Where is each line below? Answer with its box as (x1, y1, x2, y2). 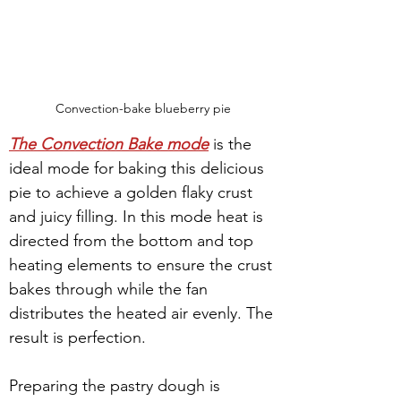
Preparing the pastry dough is (9, 376, 225, 396)
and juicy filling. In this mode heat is (9, 207, 268, 226)
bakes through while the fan (9, 279, 212, 299)
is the (209, 134, 256, 154)
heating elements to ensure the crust (9, 255, 277, 275)
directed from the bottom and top (9, 231, 258, 251)
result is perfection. (9, 328, 146, 347)
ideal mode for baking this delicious (9, 158, 269, 178)
